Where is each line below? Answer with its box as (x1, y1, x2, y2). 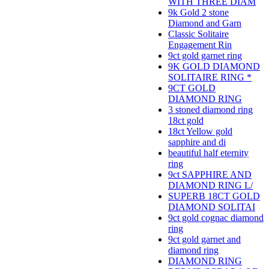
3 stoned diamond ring (168, 104, 253, 115)
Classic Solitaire (168, 29, 229, 40)
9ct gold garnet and (168, 234, 241, 245)
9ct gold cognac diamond (168, 213, 264, 223)
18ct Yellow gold (168, 126, 232, 137)
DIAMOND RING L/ (168, 180, 253, 191)
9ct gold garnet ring (168, 50, 242, 61)
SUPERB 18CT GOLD (168, 191, 260, 202)
